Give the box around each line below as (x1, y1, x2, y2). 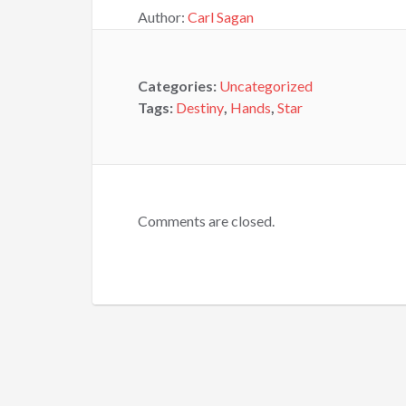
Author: (138, 8, 188, 25)
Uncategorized (219, 77, 313, 94)
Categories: (138, 77, 219, 94)
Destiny (176, 99, 224, 116)
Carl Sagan (188, 8, 254, 25)
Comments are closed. (138, 212, 275, 229)
